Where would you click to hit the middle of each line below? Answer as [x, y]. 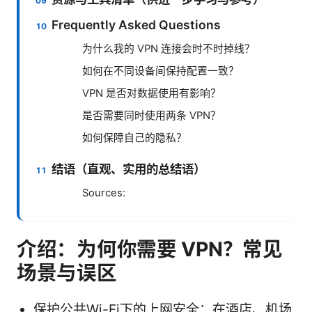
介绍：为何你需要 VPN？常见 [150, 249]
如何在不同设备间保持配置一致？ [161, 71]
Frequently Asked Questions [136, 25]
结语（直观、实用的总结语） [129, 169]
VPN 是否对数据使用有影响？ [151, 94]
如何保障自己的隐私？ [134, 138]
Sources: [104, 193]
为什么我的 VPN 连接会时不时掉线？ [169, 49]
